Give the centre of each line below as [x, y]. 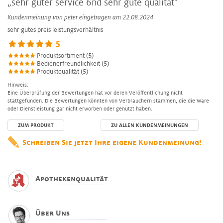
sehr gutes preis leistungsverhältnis [55, 30]
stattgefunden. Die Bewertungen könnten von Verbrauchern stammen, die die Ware [108, 100]
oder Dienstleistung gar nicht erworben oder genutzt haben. [80, 108]
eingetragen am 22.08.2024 [115, 17]
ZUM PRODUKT [36, 125]
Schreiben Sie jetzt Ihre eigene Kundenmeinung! [112, 142]
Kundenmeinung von [36, 17]
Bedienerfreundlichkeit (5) [72, 63]
